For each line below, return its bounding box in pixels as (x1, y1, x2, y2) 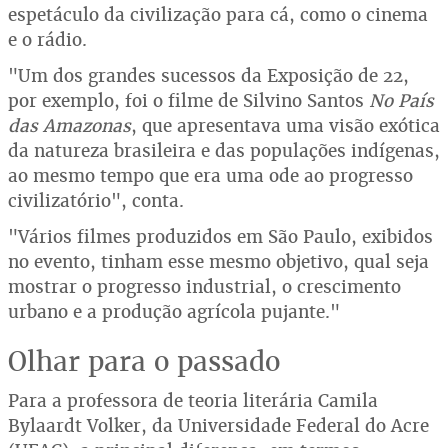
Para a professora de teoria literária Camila (8, 389, 378, 412)
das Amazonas (8, 114, 131, 137)
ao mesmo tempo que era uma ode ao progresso (8, 164, 413, 187)
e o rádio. (8, 28, 87, 51)
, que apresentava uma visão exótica (131, 114, 440, 137)
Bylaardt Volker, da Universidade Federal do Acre (8, 414, 429, 437)
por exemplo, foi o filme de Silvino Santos (8, 89, 369, 112)
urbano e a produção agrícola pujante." (8, 300, 340, 323)
